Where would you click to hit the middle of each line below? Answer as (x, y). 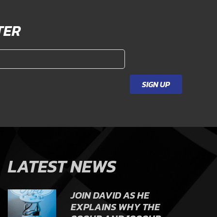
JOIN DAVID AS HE (110, 195)
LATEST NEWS (62, 166)
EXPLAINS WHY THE (115, 207)
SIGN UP (156, 85)
